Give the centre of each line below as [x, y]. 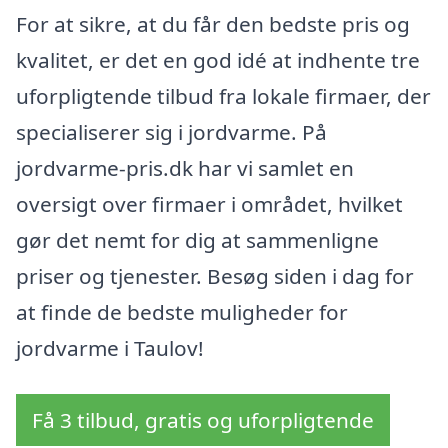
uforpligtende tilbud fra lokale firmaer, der [223, 96]
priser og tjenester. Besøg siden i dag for [215, 276]
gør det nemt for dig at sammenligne [197, 240]
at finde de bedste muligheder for [182, 312]
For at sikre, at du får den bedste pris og [213, 24]
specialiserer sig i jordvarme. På [171, 132]
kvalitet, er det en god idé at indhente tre [218, 60]
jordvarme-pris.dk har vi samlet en [185, 168]
